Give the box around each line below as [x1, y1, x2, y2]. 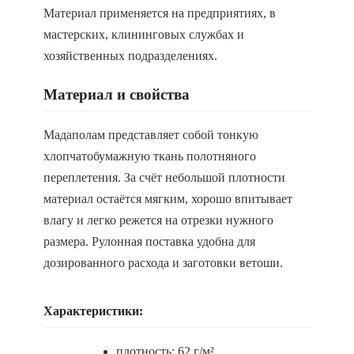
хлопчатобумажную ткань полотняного [43, 149, 256, 163]
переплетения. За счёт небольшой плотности [43, 171, 285, 184]
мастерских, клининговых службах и [43, 28, 244, 41]
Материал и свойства [43, 86, 190, 103]
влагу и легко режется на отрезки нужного [43, 213, 273, 227]
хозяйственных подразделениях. [43, 49, 217, 62]
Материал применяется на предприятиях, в [43, 6, 276, 20]
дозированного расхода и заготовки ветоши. [43, 256, 283, 269]
